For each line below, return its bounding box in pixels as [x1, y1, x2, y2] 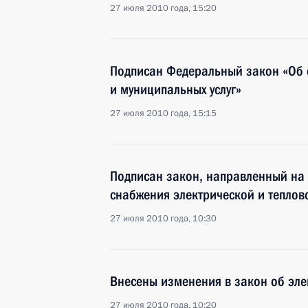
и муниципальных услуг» [110, 81, 241, 98]
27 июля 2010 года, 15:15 [110, 107, 217, 120]
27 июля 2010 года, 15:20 [110, 2, 217, 14]
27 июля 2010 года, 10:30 [110, 212, 217, 225]
